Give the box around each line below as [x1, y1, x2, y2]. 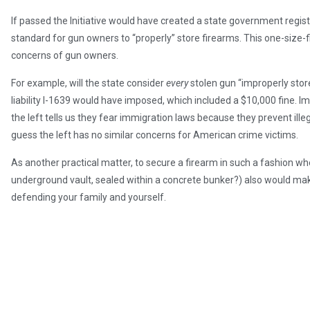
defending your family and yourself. [11, 192, 166, 203]
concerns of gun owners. [11, 50, 118, 62]
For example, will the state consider [11, 77, 166, 89]
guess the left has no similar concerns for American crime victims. [11, 129, 298, 141]
